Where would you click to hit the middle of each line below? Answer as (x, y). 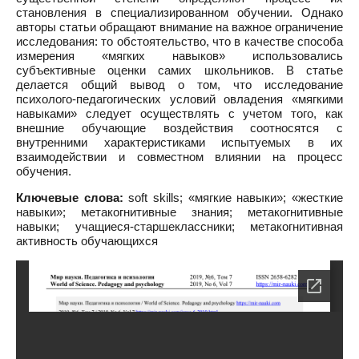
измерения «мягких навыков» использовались (179, 56)
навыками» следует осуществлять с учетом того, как (179, 113)
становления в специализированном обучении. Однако (179, 12)
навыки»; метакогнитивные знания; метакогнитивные (179, 212)
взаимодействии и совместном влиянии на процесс (179, 157)
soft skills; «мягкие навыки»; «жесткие (233, 198)
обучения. (44, 171)
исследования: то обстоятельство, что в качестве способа (179, 41)
